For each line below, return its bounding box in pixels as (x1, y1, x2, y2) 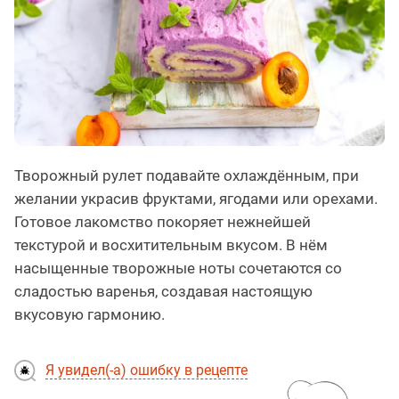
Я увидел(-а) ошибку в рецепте (45, 362, 248, 379)
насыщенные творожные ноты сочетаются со (14, 259, 342, 278)
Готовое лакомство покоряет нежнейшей (14, 213, 311, 232)
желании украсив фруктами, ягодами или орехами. (14, 190, 378, 208)
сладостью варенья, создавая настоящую (14, 282, 313, 301)
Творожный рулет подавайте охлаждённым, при (14, 167, 359, 185)
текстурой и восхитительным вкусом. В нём (14, 236, 328, 255)
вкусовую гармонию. (14, 305, 165, 324)
